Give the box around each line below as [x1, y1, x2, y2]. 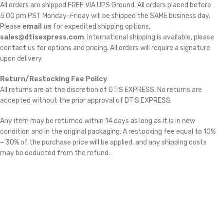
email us [22, 22, 52, 31]
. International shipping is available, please [84, 33, 214, 42]
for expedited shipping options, [52, 22, 150, 31]
